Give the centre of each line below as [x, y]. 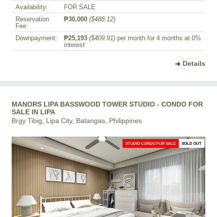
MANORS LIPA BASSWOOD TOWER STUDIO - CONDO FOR [107, 104]
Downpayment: [36, 38]
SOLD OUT [192, 143]
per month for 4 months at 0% [158, 38]
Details [194, 63]
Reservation [32, 19]
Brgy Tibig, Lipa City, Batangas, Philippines [77, 120]
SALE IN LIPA [33, 112]
